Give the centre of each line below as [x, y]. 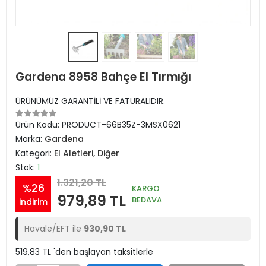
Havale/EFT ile [54, 229]
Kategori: [35, 153]
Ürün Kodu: [39, 125]
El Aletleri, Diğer [87, 153]
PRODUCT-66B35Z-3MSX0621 [121, 125]
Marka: [30, 139]
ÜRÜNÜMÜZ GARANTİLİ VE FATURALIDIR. [90, 101]
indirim [33, 202]
